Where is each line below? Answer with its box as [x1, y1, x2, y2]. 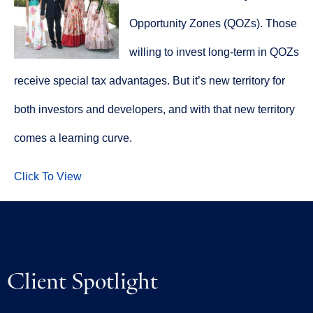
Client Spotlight [7, 261, 158, 294]
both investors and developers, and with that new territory [14, 103, 295, 115]
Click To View [14, 170, 82, 183]
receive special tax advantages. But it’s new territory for [14, 74, 285, 87]
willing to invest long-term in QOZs [129, 45, 299, 58]
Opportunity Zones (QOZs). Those [129, 17, 297, 29]
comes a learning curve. [14, 131, 132, 144]
